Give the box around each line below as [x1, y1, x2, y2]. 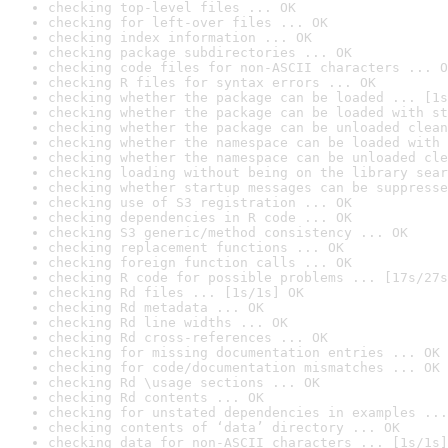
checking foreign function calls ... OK [48, 255, 352, 270]
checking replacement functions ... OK [48, 240, 344, 255]
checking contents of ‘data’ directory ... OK [48, 420, 400, 435]
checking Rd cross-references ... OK [48, 330, 328, 345]
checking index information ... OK [48, 30, 312, 45]
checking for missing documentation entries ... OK [48, 345, 440, 360]
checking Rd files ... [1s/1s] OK [48, 285, 304, 300]
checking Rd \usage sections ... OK [48, 375, 320, 390]
